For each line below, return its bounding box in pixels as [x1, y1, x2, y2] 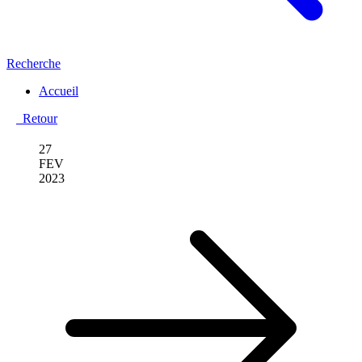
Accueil [39, 84, 78, 98]
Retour [16, 112, 57, 125]
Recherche [6, 57, 61, 70]
